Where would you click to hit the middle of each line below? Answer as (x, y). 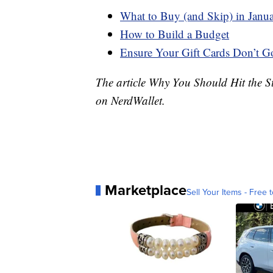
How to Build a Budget (175, 34)
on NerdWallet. (130, 101)
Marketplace (146, 190)
